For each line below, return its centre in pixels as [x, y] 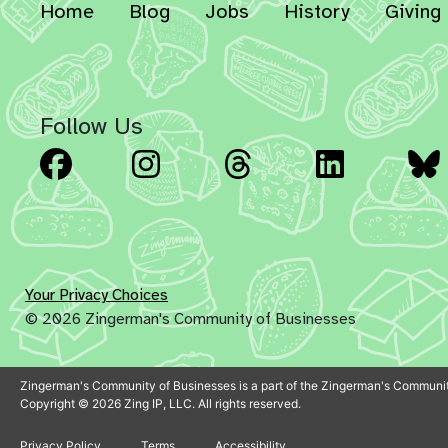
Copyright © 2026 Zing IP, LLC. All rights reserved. [160, 403]
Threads [332, 158]
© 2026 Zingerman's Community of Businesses [190, 318]
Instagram [247, 158]
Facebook [153, 158]
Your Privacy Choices [96, 294]
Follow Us [91, 125]
